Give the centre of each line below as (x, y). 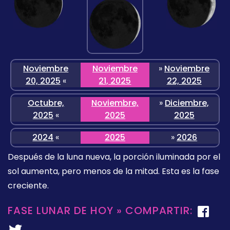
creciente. (28, 186)
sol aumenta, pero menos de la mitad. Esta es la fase (113, 171)
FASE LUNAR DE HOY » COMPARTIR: (102, 211)
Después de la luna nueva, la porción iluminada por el (114, 157)
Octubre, (46, 103)
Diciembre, (187, 103)
